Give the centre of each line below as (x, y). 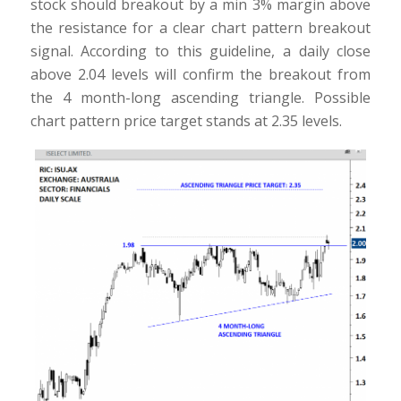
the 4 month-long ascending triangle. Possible (200, 98)
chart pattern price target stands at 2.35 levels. (186, 121)
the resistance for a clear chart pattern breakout (200, 28)
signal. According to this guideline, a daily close (200, 51)
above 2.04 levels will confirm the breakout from (200, 75)
